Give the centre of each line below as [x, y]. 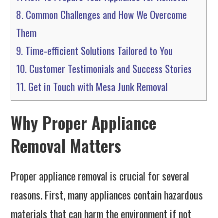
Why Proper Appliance [84, 123]
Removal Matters [66, 145]
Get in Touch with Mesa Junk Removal [97, 87]
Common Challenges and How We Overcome [105, 15]
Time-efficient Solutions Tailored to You [98, 51]
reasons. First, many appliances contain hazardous [107, 195]
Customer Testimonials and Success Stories [109, 69]
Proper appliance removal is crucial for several [100, 176]
